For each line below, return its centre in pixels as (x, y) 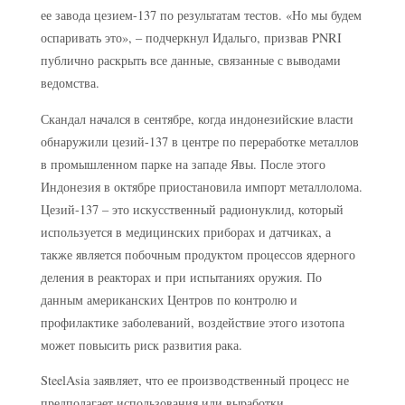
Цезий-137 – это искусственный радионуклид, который (192, 209)
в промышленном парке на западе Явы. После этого (183, 164)
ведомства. (70, 83)
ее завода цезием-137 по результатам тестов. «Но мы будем (201, 15)
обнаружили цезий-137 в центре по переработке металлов (199, 141)
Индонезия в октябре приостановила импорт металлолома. (201, 186)
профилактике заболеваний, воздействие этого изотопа (192, 322)
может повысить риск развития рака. (141, 344)
